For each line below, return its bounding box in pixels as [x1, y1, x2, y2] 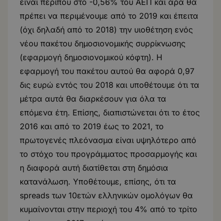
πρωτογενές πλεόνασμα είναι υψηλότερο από [20, 135, 196, 145]
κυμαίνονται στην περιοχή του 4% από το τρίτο [20, 204, 197, 214]
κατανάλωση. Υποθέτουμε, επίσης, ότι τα [20, 177, 176, 186]
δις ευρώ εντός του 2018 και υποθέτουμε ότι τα [20, 80, 199, 90]
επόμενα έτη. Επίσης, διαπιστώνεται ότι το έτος [20, 108, 200, 117]
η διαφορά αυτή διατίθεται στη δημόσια [20, 163, 168, 173]
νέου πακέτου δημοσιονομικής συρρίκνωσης [20, 38, 185, 48]
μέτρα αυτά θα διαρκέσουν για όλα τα [20, 94, 166, 104]
